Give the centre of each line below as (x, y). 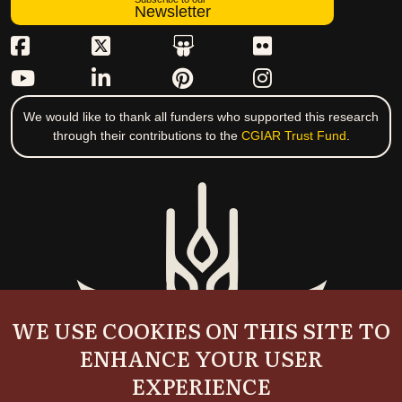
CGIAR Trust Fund (293, 136)
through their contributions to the (147, 136)
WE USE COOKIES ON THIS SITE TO (201, 330)
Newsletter (172, 12)
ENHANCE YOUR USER (201, 358)
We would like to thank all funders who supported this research (201, 117)
